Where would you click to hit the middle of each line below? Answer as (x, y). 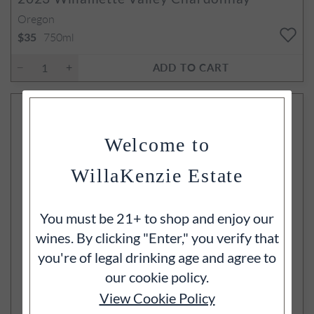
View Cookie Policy (157, 298)
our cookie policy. (157, 277)
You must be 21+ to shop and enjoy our (157, 218)
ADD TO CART (191, 67)
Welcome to (157, 145)
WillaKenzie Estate (157, 176)
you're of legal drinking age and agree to (157, 257)
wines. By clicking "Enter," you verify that (157, 238)
